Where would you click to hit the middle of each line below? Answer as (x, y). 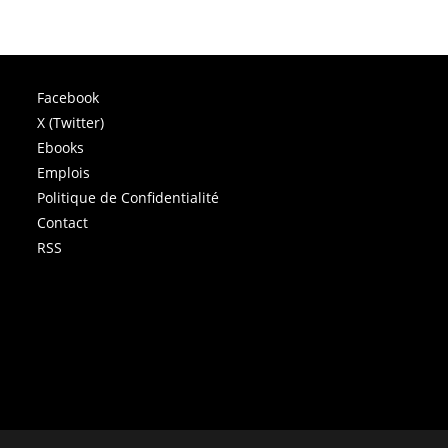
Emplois (64, 172)
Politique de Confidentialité (128, 197)
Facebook (68, 97)
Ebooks (61, 147)
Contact (63, 222)
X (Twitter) (71, 122)
